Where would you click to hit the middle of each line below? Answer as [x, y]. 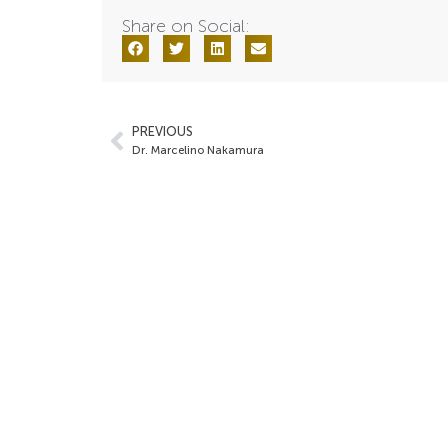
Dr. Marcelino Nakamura [198, 150]
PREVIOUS [162, 132]
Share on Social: [186, 26]
